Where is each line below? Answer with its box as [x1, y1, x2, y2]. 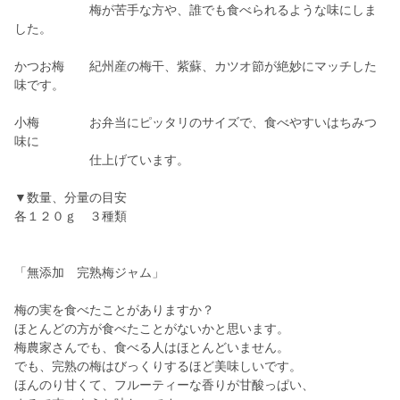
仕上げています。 [14, 153, 189, 168]
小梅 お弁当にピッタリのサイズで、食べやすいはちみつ [14, 115, 377, 130]
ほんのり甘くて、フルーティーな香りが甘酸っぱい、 [14, 378, 314, 393]
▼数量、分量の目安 [14, 190, 127, 205]
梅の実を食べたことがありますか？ [14, 303, 214, 318]
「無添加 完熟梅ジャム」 [14, 265, 164, 280]
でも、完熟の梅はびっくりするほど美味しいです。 [14, 359, 302, 374]
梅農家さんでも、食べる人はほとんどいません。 [14, 340, 289, 355]
